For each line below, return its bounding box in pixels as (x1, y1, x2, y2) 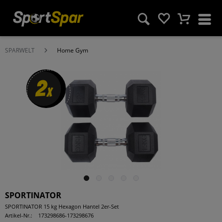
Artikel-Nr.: (5, 212, 32, 219)
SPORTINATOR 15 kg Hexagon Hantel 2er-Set (5, 203, 119, 210)
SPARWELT (5, 46, 35, 55)
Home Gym (57, 46, 88, 55)
